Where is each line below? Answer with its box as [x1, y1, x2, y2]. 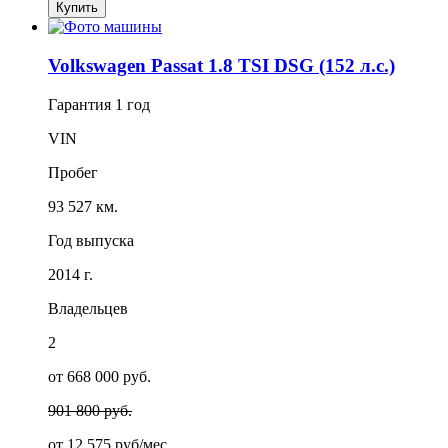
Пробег [48, 163, 98, 181]
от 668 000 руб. [48, 367, 151, 385]
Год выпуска [48, 231, 134, 249]
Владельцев [48, 299, 128, 317]
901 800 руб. [48, 401, 132, 419]
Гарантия [48, 95, 115, 113]
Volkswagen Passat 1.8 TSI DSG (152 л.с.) [48, 54, 395, 76]
